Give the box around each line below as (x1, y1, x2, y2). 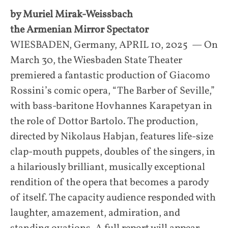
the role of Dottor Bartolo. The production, (10, 114, 198, 129)
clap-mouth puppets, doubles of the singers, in (10, 145, 215, 159)
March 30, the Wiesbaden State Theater (10, 53, 182, 68)
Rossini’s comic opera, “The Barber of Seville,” (10, 83, 215, 98)
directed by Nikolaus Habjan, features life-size (10, 129, 213, 144)
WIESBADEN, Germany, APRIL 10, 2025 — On (10, 38, 218, 52)
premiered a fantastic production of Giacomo (10, 68, 210, 83)
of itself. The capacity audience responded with (10, 190, 216, 205)
